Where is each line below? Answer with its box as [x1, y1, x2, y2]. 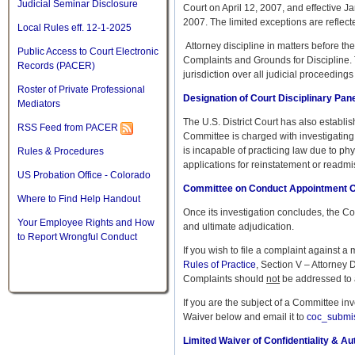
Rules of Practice [183, 259, 256, 270]
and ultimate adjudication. [183, 221, 294, 232]
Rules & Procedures [17, 146, 104, 158]
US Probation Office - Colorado [17, 170, 151, 181]
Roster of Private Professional [17, 84, 145, 96]
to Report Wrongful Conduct [17, 231, 137, 243]
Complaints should [183, 273, 266, 284]
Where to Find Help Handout [17, 193, 140, 205]
